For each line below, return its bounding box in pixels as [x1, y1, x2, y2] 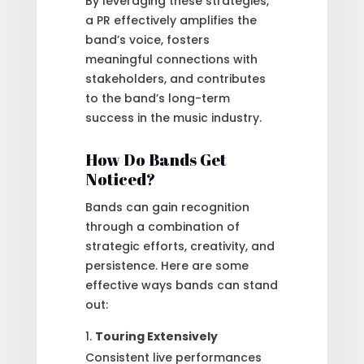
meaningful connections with [84, 50, 258, 67]
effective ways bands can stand [84, 276, 278, 293]
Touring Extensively [94, 327, 218, 344]
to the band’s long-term [84, 89, 230, 106]
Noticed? [84, 167, 155, 190]
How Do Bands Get [84, 148, 227, 171]
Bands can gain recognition [84, 198, 249, 215]
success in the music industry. [84, 109, 262, 126]
